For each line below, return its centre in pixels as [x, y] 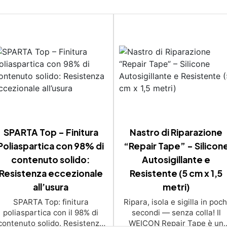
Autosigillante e [176, 159]
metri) [176, 187]
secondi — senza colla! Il [176, 212]
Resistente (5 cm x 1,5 [176, 173]
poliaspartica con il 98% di [51, 212]
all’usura [51, 187]
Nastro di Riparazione [176, 132]
